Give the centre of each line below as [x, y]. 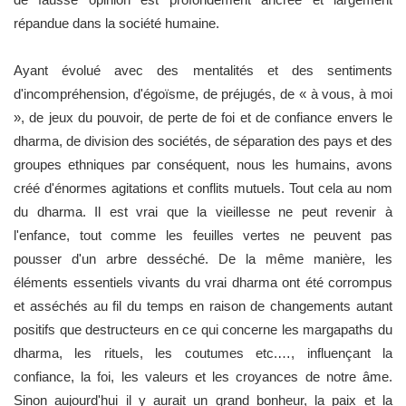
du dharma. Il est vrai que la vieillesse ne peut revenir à [203, 211]
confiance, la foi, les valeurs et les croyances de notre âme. [203, 376]
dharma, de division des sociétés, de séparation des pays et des [203, 140]
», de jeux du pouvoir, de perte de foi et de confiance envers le [203, 117]
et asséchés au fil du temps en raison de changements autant [203, 305]
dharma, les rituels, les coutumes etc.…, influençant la [203, 353]
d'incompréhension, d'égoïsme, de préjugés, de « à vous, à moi [203, 93]
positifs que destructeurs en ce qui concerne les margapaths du [203, 329]
